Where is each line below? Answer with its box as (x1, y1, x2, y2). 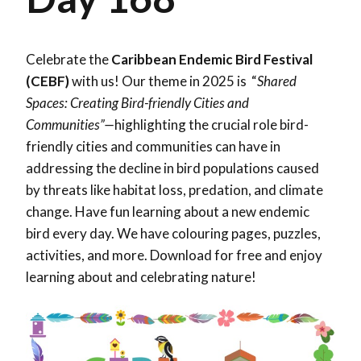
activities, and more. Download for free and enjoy (26, 246, 322, 263)
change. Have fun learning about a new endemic (26, 202, 309, 220)
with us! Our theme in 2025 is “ (69, 72, 257, 89)
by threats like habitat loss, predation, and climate (26, 180, 323, 198)
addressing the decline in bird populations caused (26, 159, 319, 176)
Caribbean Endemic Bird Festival (111, 50, 313, 68)
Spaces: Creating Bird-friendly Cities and (26, 93, 249, 111)
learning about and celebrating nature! (26, 268, 256, 285)
